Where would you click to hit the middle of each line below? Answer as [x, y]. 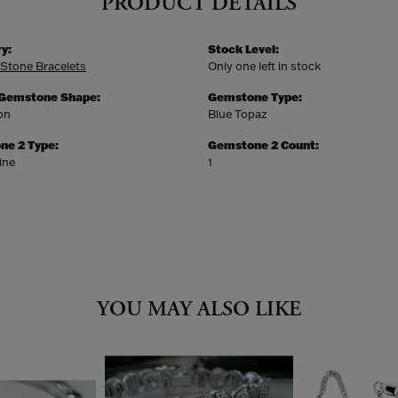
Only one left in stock [264, 66]
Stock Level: [243, 49]
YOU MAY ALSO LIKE [199, 309]
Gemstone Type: [255, 97]
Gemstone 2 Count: [263, 145]
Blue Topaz [238, 114]
